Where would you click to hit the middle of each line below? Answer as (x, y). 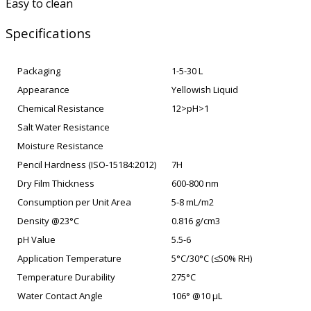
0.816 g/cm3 (196, 220)
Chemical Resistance (61, 108)
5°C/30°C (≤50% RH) (212, 258)
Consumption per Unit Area (74, 202)
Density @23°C (48, 220)
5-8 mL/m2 (193, 202)
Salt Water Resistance (64, 127)
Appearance (43, 89)
